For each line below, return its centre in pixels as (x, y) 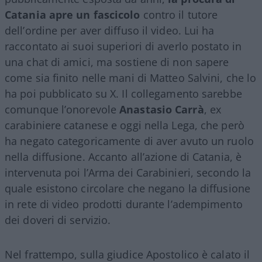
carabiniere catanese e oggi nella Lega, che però (125, 125)
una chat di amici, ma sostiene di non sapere (117, 62)
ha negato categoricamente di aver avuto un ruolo (129, 141)
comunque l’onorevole (62, 109)
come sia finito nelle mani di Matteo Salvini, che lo (131, 77)
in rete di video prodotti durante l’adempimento (124, 204)
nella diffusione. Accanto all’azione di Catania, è (123, 156)
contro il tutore (179, 14)
